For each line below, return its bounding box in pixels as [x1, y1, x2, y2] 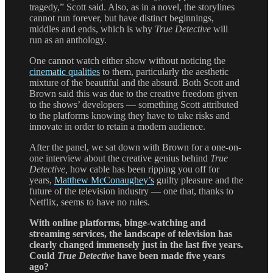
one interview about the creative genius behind [29, 153, 210, 164]
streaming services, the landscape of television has [29, 229, 232, 239]
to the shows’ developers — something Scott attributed [29, 99, 238, 110]
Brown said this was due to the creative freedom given [29, 88, 238, 99]
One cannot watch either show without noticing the [29, 55, 225, 66]
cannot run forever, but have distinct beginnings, [29, 13, 214, 24]
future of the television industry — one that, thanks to [29, 186, 233, 197]
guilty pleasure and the [154, 175, 243, 186]
